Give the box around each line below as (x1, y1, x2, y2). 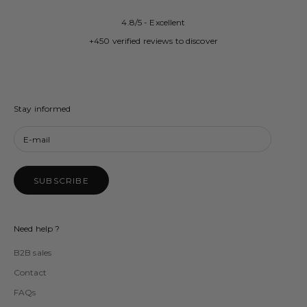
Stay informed (14, 103, 71, 114)
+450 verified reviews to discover (89, 36, 218, 47)
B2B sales (14, 247, 52, 258)
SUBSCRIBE (34, 175, 89, 186)
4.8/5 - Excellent (121, 17, 186, 28)
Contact (14, 267, 47, 278)
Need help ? (14, 223, 60, 234)
